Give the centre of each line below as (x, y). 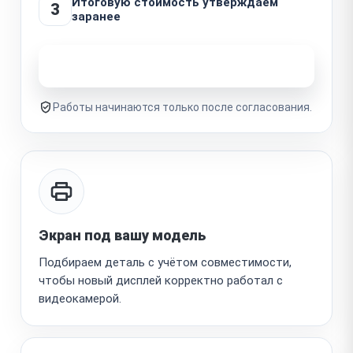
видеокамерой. (80, 298)
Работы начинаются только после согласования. (182, 107)
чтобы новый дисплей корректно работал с (161, 280)
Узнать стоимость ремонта (168, 65)
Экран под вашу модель (122, 235)
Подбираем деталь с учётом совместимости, (165, 262)
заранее (96, 16)
